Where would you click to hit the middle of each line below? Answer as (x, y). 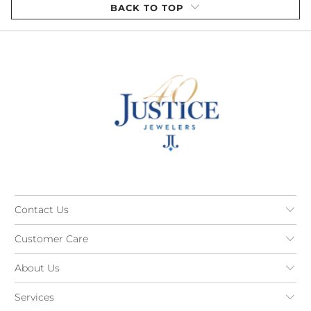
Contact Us (42, 209)
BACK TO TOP (147, 7)
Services (35, 297)
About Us (37, 268)
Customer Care (52, 238)
